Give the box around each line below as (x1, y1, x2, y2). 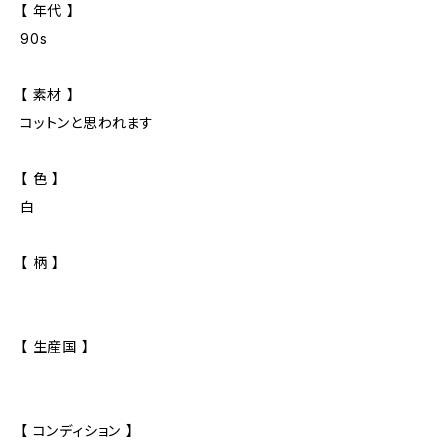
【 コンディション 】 (20, 422, 134, 439)
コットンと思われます (20, 114, 154, 131)
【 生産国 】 (20, 338, 90, 355)
